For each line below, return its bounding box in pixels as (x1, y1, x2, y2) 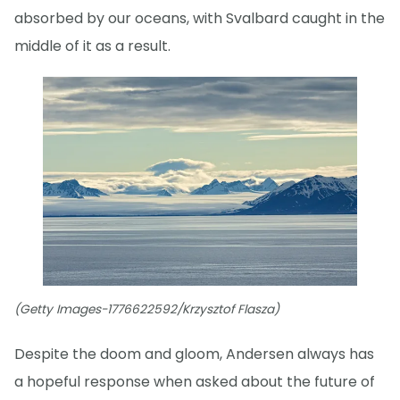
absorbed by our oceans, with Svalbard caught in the (14, 8, 385, 29)
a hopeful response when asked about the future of (14, 371, 375, 392)
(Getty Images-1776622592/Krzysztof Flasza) (14, 300, 279, 318)
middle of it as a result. (14, 36, 171, 57)
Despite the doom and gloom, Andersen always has (14, 343, 374, 364)
